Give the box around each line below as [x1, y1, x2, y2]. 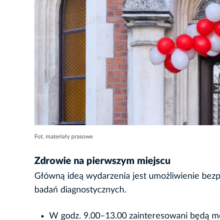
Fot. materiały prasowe [34, 133, 93, 139]
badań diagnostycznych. [34, 185, 126, 194]
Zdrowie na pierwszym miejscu [34, 156, 170, 166]
